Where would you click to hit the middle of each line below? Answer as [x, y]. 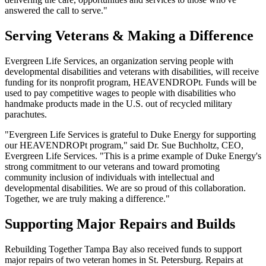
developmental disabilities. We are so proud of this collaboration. [125, 188]
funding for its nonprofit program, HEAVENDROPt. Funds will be [131, 83]
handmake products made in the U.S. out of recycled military [118, 104]
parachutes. [26, 115]
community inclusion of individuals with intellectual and [110, 178]
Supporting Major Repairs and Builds [120, 224]
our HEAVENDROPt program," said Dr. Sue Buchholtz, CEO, [124, 145]
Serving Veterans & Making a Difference [129, 36]
